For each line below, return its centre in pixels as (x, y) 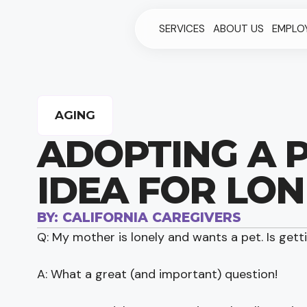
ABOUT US (238, 29)
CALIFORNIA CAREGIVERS (149, 217)
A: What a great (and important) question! (157, 274)
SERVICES (182, 29)
